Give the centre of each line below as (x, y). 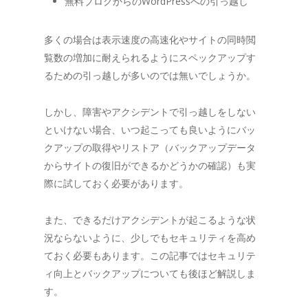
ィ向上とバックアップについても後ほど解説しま (150, 273)
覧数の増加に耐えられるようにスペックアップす (150, 57)
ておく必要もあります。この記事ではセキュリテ (150, 255)
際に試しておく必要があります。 (116, 183)
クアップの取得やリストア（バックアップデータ (150, 147)
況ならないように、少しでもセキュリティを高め (150, 237)
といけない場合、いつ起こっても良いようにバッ (150, 129)
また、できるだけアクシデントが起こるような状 (150, 219)
